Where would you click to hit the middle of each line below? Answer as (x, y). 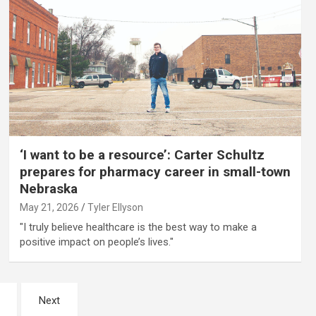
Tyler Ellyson (115, 208)
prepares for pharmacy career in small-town (155, 172)
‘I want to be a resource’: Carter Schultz (142, 155)
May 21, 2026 (49, 208)
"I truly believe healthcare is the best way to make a (138, 227)
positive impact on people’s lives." (96, 242)
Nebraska (48, 189)
